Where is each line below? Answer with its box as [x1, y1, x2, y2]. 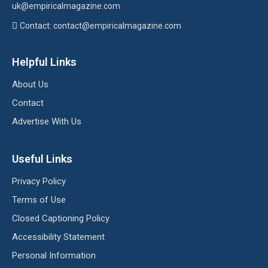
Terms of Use [12, 194, 66, 206]
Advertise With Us [12, 116, 81, 127]
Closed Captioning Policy [12, 213, 109, 224]
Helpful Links [12, 56, 77, 69]
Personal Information [12, 250, 96, 261]
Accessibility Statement [12, 232, 105, 243]
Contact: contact [20, 21, 82, 31]
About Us [12, 79, 48, 90]
